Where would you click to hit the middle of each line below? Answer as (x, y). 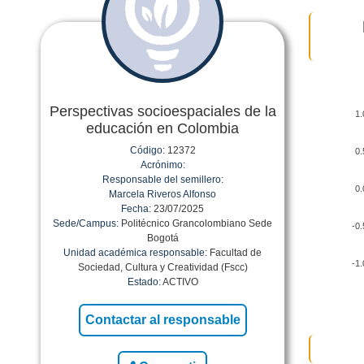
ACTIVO (179, 282)
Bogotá (162, 238)
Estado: (144, 282)
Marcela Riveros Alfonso (162, 194)
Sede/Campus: (86, 223)
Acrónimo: (162, 165)
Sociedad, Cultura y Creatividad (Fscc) (162, 267)
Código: (147, 150)
